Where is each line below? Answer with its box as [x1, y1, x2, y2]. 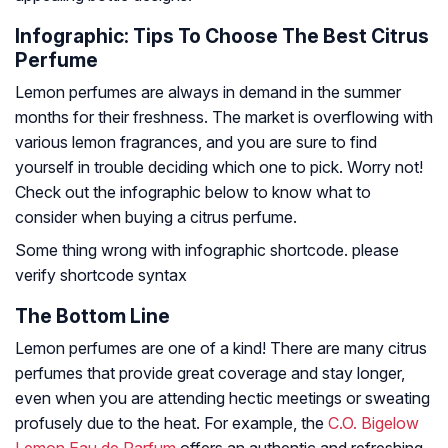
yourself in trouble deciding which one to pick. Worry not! [15, 157, 423, 178]
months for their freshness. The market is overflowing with [15, 107, 433, 128]
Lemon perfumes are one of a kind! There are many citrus [15, 338, 427, 359]
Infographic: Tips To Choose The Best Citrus [15, 24, 429, 49]
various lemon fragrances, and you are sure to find [15, 132, 377, 153]
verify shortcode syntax [15, 265, 187, 286]
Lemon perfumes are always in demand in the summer [15, 82, 401, 103]
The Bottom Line [15, 304, 170, 329]
